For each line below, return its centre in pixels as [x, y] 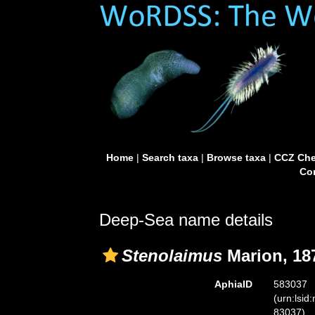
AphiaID [233, 284]
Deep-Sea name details [186, 220]
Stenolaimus [172, 256]
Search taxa [170, 157]
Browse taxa [236, 157]
